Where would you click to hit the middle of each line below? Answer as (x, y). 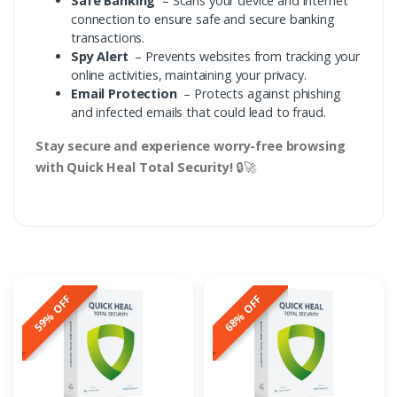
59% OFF (53, 314)
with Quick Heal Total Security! (134, 167)
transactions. (108, 38)
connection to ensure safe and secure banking (203, 19)
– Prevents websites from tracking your (244, 57)
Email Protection (124, 94)
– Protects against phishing (259, 94)
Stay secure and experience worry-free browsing (191, 146)
